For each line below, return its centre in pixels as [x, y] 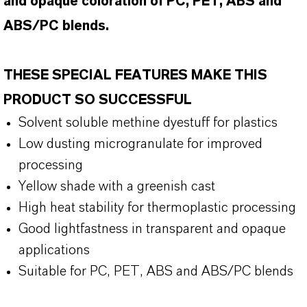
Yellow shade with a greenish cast [117, 186]
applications [54, 250]
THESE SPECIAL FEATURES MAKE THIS [135, 75]
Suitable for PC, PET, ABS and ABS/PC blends [156, 271]
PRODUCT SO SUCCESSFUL [98, 100]
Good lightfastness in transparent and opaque [152, 229]
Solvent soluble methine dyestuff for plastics [148, 123]
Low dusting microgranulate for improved [140, 144]
